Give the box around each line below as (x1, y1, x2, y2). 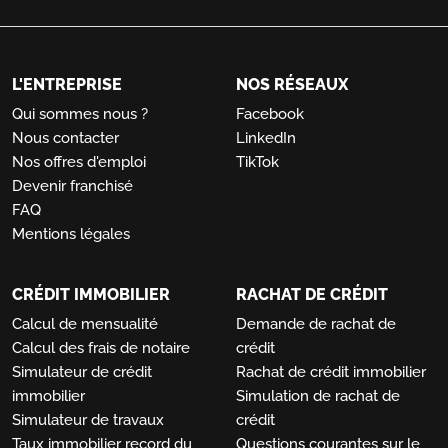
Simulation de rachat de (236, 387, 400, 406)
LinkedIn (236, 129, 296, 148)
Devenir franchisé (12, 177, 133, 196)
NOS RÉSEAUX (236, 75, 348, 95)
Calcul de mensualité (12, 315, 158, 334)
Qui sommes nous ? (12, 105, 148, 124)
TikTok (236, 153, 279, 172)
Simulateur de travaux (12, 411, 164, 430)
